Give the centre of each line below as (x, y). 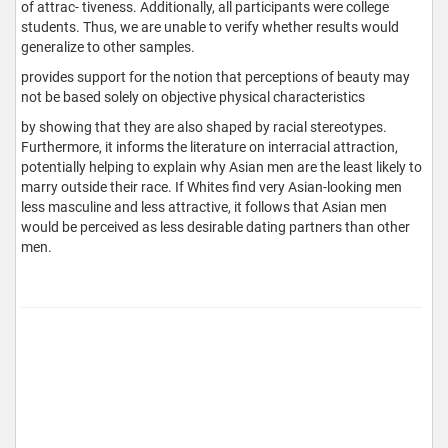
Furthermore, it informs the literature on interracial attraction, (209, 147)
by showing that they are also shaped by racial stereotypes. (204, 127)
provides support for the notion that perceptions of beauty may (215, 77)
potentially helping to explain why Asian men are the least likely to (221, 167)
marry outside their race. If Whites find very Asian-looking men (211, 187)
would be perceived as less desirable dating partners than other (215, 227)
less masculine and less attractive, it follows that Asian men (204, 207)
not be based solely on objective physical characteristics (193, 97)
